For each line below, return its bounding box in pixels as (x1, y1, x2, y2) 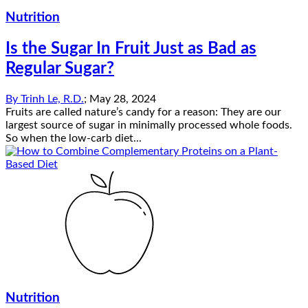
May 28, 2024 (89, 93, 156, 104)
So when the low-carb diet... (5, 132, 142, 144)
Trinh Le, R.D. (21, 93, 84, 104)
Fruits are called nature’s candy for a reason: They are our (5, 106, 281, 118)
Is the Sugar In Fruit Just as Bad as (5, 40, 256, 57)
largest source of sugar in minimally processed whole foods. (5, 119, 292, 131)
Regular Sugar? (5, 60, 114, 77)
